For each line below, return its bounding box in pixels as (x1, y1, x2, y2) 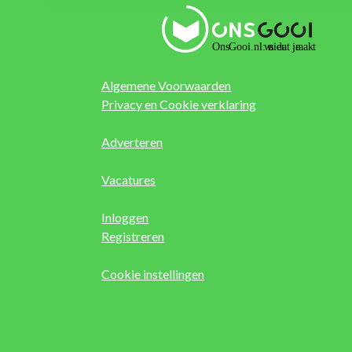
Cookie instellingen (101, 266, 205, 281)
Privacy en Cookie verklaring (101, 96, 257, 112)
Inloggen (101, 209, 149, 225)
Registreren (101, 228, 165, 244)
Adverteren (101, 134, 163, 149)
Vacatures (101, 171, 156, 187)
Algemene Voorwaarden (101, 77, 232, 93)
